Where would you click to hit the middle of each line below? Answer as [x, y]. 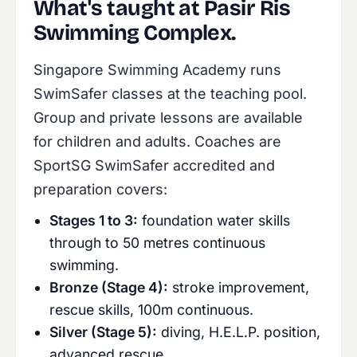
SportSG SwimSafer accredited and [154, 165]
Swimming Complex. [135, 33]
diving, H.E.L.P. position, [239, 332]
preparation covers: [100, 189]
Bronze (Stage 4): [109, 287]
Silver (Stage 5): [103, 332]
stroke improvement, [239, 287]
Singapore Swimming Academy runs [157, 70]
